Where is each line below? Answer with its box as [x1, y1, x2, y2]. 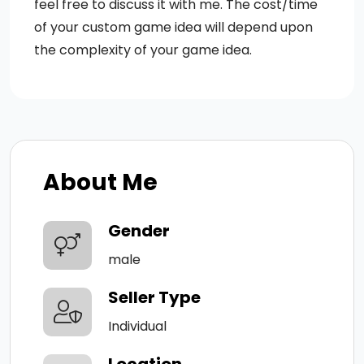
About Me [43, 166, 158, 198]
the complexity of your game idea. [34, 40, 252, 59]
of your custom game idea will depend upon [34, 17, 313, 37]
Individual [108, 316, 167, 336]
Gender [108, 219, 170, 242]
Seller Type [108, 285, 201, 309]
